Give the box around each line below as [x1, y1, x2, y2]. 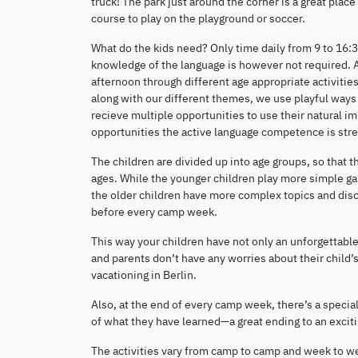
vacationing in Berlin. [91, 266, 197, 282]
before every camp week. [91, 203, 217, 219]
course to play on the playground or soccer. [91, 10, 305, 26]
